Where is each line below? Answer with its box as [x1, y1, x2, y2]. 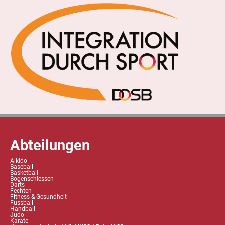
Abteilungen [10, 137, 90, 154]
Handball [10, 205, 35, 213]
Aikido [10, 157, 27, 165]
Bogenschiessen [10, 175, 54, 183]
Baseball [10, 163, 33, 171]
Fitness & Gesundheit [10, 193, 67, 201]
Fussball [10, 199, 33, 207]
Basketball [10, 169, 38, 177]
